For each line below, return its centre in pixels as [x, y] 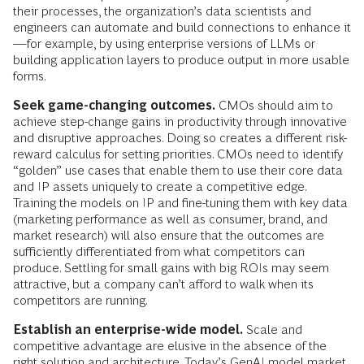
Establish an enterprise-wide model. [128, 330]
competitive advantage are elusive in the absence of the [170, 346]
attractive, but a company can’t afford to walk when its [163, 284]
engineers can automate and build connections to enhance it [182, 28]
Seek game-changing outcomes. [114, 106]
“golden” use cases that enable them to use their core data [178, 171]
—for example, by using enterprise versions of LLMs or [164, 44]
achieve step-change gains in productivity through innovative [180, 122]
